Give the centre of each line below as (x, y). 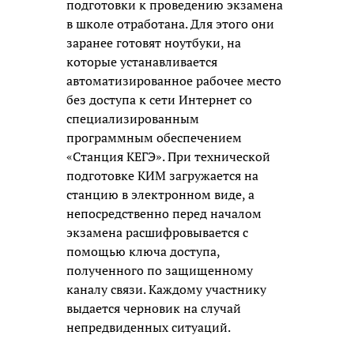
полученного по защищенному (160, 270)
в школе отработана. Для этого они (170, 23)
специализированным (133, 118)
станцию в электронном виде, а (160, 194)
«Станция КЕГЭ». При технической (168, 156)
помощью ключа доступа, (143, 251)
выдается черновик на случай (154, 308)
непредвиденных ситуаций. (149, 327)
